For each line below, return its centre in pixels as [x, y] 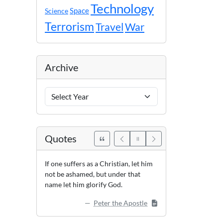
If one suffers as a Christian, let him [99, 164]
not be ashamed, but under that [93, 174]
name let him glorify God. [84, 184]
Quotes [61, 138]
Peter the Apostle [120, 203]
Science [56, 11]
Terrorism [69, 26]
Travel [110, 27]
